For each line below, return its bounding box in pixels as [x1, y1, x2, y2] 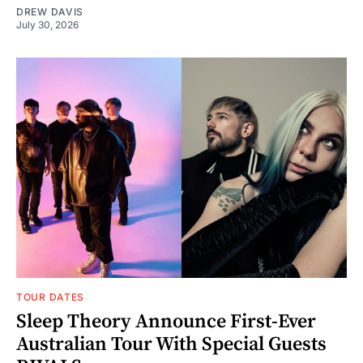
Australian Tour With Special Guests [16, 331, 327, 357]
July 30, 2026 [16, 18, 79, 31]
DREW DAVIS [16, 5, 83, 18]
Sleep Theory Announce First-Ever [16, 309, 316, 334]
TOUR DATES [16, 290, 84, 303]
